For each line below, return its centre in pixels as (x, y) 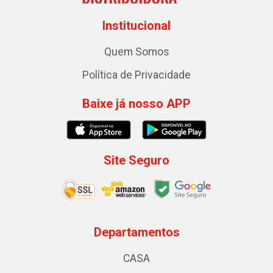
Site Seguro (136, 160)
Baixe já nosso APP (136, 103)
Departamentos (136, 232)
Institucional (136, 25)
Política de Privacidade (136, 75)
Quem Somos (136, 51)
